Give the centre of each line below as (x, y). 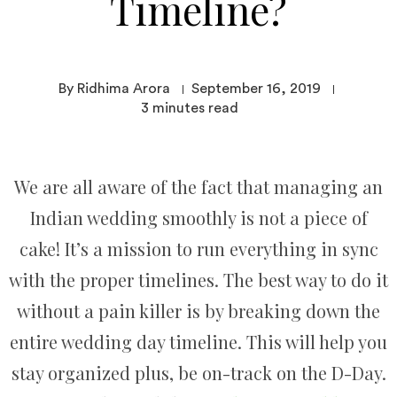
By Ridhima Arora (114, 88)
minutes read (195, 108)
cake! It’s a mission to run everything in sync (198, 249)
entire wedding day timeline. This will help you (198, 342)
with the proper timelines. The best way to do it (198, 280)
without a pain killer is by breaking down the (198, 311)
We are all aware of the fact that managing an (198, 187)
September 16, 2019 (256, 88)
